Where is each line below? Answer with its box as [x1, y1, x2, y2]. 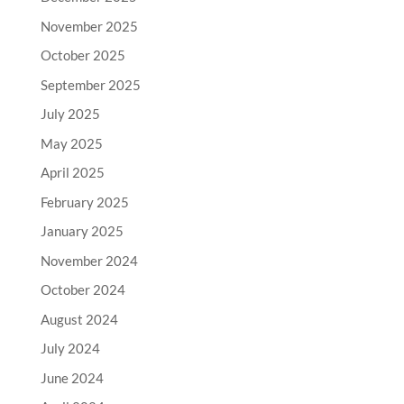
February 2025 [40, 193, 129, 210]
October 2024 [40, 281, 125, 298]
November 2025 [40, 17, 138, 34]
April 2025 [40, 164, 105, 181]
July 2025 [40, 106, 100, 123]
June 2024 [40, 369, 104, 386]
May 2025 [40, 134, 103, 151]
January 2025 [40, 223, 124, 240]
